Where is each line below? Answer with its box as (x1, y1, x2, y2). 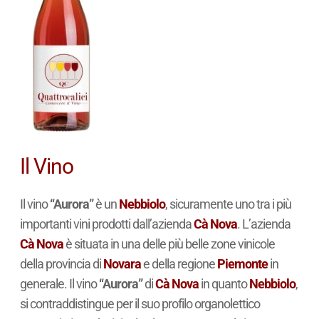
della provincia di (19, 256, 103, 272)
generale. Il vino (19, 276, 99, 292)
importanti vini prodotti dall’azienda (19, 216, 194, 232)
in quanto (198, 276, 249, 292)
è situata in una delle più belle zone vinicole (63, 236, 275, 252)
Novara (103, 256, 141, 272)
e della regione (140, 256, 217, 272)
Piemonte (216, 256, 268, 272)
